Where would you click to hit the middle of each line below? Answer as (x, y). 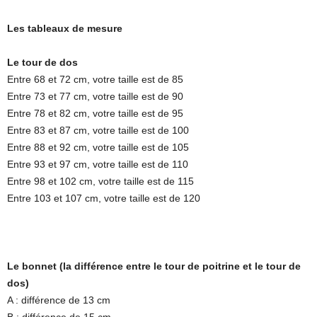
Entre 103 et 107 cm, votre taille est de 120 (104, 198)
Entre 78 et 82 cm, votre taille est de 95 (95, 113)
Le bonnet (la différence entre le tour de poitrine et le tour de (154, 266)
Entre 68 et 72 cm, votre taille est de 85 (95, 79)
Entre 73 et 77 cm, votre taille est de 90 (95, 96)
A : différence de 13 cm (59, 300)
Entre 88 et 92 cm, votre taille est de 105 (98, 147)
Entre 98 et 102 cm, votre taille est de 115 (100, 181)
